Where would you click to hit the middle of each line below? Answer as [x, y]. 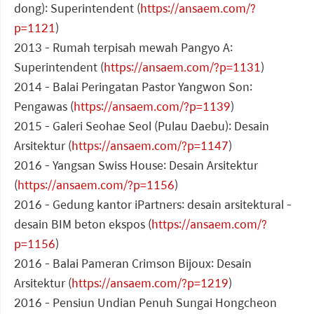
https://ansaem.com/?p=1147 [150, 146]
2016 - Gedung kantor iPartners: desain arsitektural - [153, 205]
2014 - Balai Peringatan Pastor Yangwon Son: [133, 87]
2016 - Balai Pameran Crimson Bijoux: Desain [133, 264]
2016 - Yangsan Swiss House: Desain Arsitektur [136, 165]
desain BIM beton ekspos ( [83, 224]
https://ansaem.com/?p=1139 [152, 107]
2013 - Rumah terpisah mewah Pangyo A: [123, 48]
